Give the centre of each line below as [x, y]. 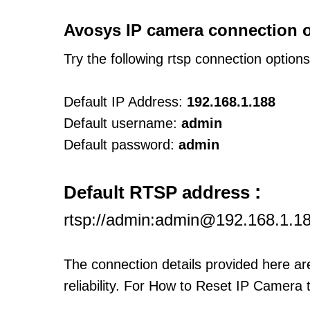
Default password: [119, 145]
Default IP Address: [123, 102]
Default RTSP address [159, 192]
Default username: [120, 123]
